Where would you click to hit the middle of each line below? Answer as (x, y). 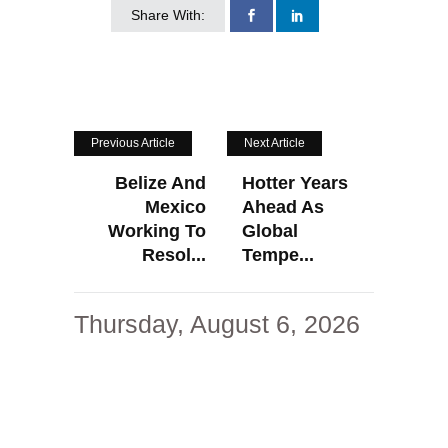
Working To (157, 230)
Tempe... (278, 254)
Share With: (168, 14)
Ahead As (283, 206)
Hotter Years (295, 182)
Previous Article (133, 142)
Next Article (274, 142)
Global (270, 230)
